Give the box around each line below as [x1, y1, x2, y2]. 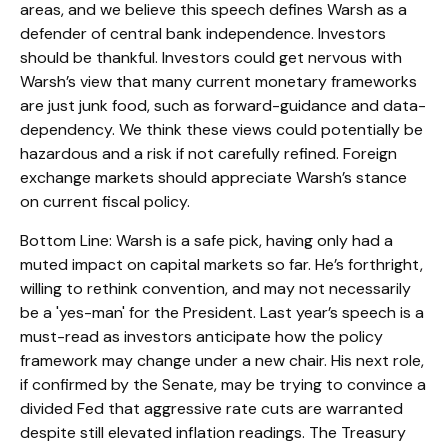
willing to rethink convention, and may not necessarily [20, 277, 411, 299]
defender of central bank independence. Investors [20, 22, 386, 44]
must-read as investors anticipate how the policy [20, 325, 383, 347]
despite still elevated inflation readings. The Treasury [20, 421, 406, 443]
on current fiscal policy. [20, 190, 190, 212]
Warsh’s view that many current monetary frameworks [20, 70, 417, 92]
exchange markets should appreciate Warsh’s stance [20, 166, 407, 188]
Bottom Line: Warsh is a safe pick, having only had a [20, 229, 393, 251]
